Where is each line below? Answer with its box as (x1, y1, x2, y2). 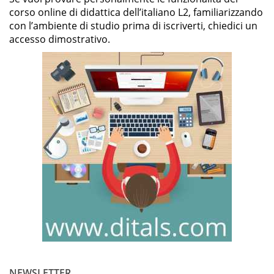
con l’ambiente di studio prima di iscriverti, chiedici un (9, 19, 257, 32)
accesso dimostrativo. (9, 32, 110, 46)
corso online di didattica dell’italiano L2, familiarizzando (9, 6, 263, 19)
